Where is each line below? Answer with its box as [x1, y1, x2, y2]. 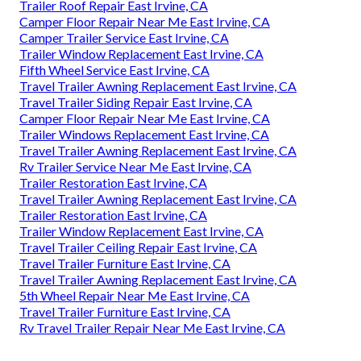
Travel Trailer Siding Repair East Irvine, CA [19, 93, 252, 110]
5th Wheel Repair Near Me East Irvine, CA [19, 287, 250, 303]
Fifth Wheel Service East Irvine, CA [19, 61, 210, 77]
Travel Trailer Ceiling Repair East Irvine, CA [19, 239, 257, 255]
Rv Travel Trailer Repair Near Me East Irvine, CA [19, 319, 285, 335]
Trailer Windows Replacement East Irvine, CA [19, 126, 269, 142]
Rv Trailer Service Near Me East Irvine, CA [19, 158, 251, 174]
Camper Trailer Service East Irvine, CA [19, 29, 229, 45]
